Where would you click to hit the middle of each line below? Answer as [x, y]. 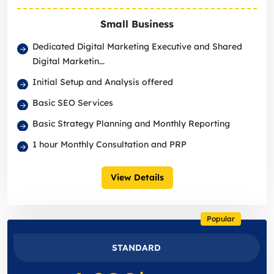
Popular [220, 219]
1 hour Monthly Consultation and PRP [109, 145]
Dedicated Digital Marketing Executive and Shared [137, 47]
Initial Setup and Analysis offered [103, 82]
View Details [137, 178]
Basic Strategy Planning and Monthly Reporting [131, 124]
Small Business [137, 24]
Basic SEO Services [73, 103]
